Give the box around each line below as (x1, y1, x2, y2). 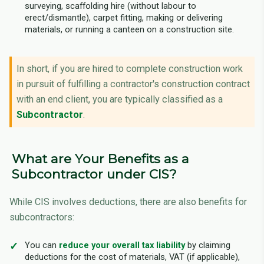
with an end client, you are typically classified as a (16, 94, 223, 105)
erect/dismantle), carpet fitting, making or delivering (25, 12, 223, 23)
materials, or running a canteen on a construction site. (25, 24, 234, 35)
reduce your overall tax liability (59, 240, 185, 251)
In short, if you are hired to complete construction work (16, 63, 243, 75)
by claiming (185, 240, 230, 251)
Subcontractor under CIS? (12, 166, 177, 182)
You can (25, 240, 59, 251)
